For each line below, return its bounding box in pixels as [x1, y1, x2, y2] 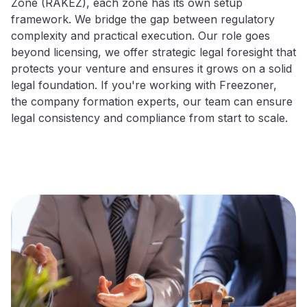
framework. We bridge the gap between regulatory [11, 12, 275, 27]
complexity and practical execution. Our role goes [11, 29, 270, 43]
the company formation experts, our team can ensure [11, 95, 293, 109]
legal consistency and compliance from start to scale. [11, 111, 288, 125]
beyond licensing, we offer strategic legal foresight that [11, 45, 296, 60]
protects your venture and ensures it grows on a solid [11, 62, 292, 76]
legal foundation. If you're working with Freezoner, [11, 78, 277, 93]
